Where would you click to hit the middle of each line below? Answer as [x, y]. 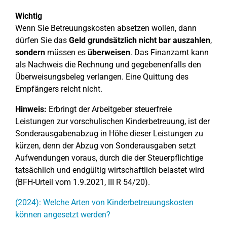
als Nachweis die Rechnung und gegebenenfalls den [108, 65]
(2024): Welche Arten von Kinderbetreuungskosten [104, 202]
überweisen [109, 52]
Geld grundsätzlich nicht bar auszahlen [140, 40]
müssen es [66, 52]
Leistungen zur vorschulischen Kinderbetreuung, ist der [112, 121]
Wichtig [29, 16]
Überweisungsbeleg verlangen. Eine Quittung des [102, 77]
